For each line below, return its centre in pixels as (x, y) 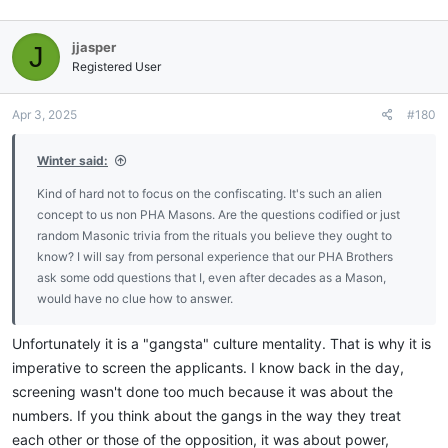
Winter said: (72, 160)
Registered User (116, 66)
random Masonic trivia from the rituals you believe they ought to (214, 235)
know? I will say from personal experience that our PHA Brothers (215, 256)
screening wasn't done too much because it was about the (202, 391)
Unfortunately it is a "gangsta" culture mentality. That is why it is (221, 343)
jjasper (94, 47)
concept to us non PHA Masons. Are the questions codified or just (218, 214)
